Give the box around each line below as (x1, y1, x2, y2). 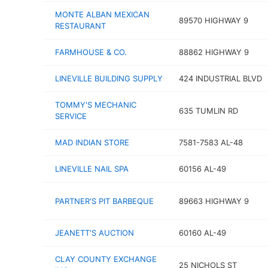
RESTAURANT (55, 21, 106, 31)
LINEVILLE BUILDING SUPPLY (55, 74, 163, 83)
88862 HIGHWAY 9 (178, 47, 249, 57)
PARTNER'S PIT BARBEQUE (55, 196, 154, 206)
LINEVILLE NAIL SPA (55, 164, 129, 173)
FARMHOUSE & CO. (55, 47, 127, 57)
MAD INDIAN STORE (55, 138, 129, 147)
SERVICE (55, 111, 87, 121)
